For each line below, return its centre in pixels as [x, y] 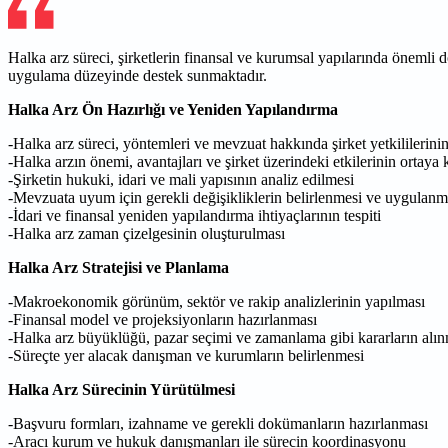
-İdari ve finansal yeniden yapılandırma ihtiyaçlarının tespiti [194, 215]
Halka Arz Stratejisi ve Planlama [118, 267]
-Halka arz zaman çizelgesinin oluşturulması [146, 233]
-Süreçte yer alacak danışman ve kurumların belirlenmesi [186, 355]
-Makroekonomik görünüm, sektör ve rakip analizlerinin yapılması [216, 301]
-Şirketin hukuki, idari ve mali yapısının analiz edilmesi [181, 179]
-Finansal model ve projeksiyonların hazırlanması [162, 319]
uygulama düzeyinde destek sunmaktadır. [137, 75]
